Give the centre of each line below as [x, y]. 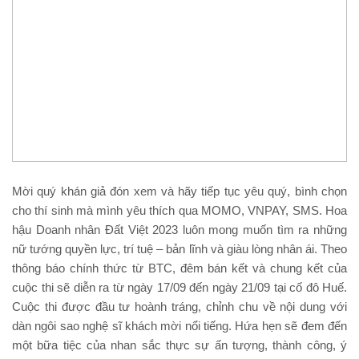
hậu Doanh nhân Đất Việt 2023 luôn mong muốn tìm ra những [179, 229]
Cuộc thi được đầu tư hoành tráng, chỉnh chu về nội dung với [179, 306]
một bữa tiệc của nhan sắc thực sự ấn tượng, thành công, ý [179, 345]
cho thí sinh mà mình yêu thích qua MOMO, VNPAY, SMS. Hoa [179, 210]
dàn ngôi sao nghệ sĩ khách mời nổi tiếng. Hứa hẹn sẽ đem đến [179, 325]
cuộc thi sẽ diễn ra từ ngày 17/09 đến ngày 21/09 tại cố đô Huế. [179, 287]
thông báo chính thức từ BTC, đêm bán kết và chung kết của [179, 268]
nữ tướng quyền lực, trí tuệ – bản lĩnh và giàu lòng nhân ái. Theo [179, 248]
